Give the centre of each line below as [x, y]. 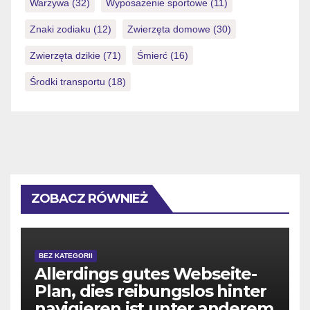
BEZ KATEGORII [66, 255]
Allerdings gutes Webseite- [146, 273]
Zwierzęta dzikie [65, 55]
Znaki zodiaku [60, 29]
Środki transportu [67, 81]
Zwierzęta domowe [169, 29]
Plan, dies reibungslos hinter [151, 291]
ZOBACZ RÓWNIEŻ [90, 198]
